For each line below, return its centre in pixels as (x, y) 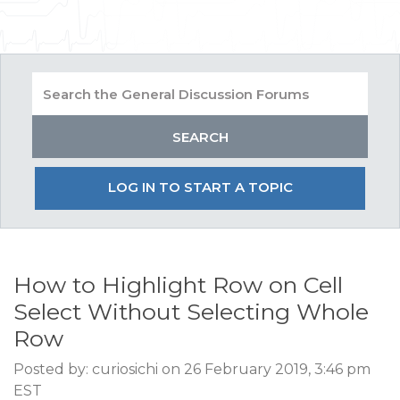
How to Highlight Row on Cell (178, 285)
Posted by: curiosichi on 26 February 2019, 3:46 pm (192, 369)
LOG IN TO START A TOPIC (200, 187)
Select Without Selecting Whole (191, 312)
